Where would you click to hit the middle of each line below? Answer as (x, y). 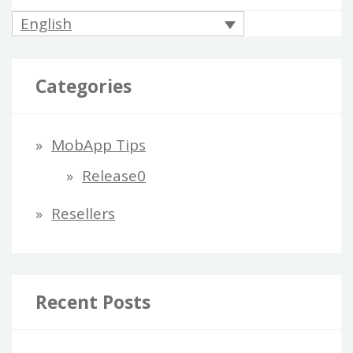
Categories (84, 86)
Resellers (83, 214)
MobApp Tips (98, 145)
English (46, 24)
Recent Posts (93, 303)
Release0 (114, 175)
